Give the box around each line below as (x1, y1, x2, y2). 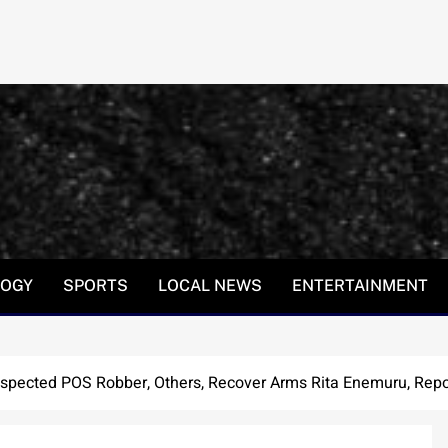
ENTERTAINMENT (292, 275, 428, 295)
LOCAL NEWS (158, 275, 262, 295)
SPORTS (63, 275, 128, 295)
